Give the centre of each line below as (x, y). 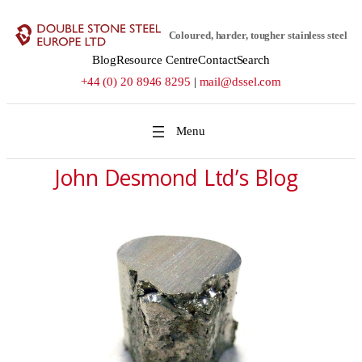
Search (253, 60)
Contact (217, 60)
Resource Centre (157, 60)
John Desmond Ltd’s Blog (177, 177)
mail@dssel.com (240, 82)
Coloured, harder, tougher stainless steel (258, 35)
